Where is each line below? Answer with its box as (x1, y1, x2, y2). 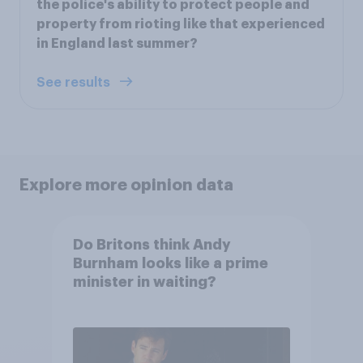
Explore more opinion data (19, 176, 233, 193)
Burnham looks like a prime (72, 256, 268, 271)
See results (36, 75, 113, 89)
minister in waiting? (72, 275, 216, 290)
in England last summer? (36, 36, 198, 50)
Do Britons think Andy (72, 237, 231, 253)
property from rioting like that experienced (36, 17, 325, 31)
